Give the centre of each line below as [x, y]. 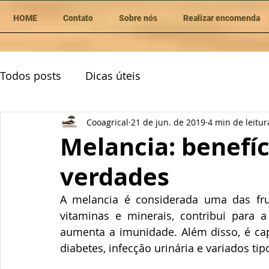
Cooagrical [107, 122]
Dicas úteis [113, 75]
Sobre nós [138, 18]
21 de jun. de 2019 [168, 122]
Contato [78, 18]
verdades [115, 177]
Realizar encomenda [221, 18]
